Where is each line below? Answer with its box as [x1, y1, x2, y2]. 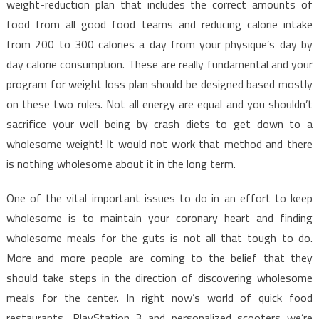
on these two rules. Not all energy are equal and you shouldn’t [6, 95, 313, 113]
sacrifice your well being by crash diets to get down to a [6, 115, 313, 132]
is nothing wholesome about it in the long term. [6, 155, 236, 172]
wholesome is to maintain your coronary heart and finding [6, 209, 313, 226]
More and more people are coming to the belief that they [6, 249, 313, 266]
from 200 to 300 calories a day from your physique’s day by [6, 35, 313, 53]
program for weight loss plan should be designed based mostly [6, 75, 313, 93]
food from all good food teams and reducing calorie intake [6, 15, 313, 33]
